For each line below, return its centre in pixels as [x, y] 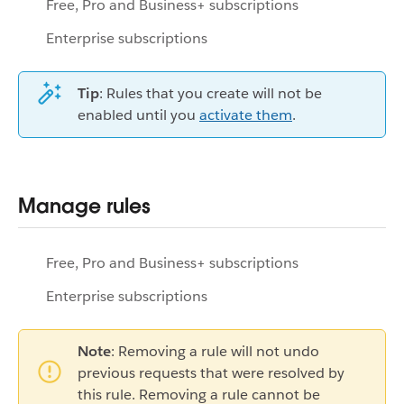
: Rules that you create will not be [211, 93]
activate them [246, 115]
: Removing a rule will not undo [215, 351]
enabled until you [138, 115]
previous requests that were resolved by [211, 372]
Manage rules [84, 205]
